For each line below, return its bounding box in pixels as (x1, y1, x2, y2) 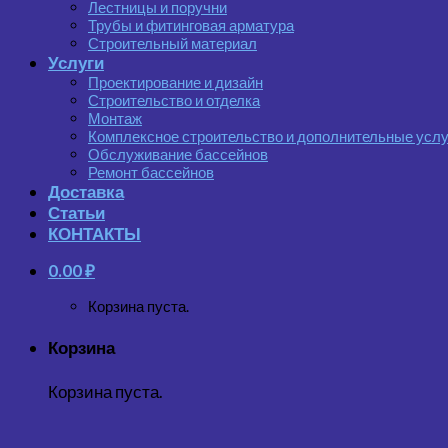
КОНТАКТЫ (48, 222, 141, 244)
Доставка (48, 180, 124, 202)
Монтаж (88, 108, 142, 127)
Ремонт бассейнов (88, 162, 214, 181)
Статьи (48, 201, 105, 223)
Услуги (48, 51, 104, 73)
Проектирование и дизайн (88, 72, 263, 91)
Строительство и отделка (88, 90, 260, 109)
